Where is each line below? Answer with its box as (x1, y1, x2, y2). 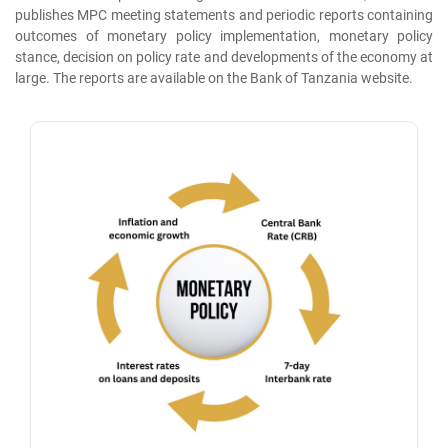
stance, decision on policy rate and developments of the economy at (15, 49, 433, 67)
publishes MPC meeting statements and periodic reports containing (15, 7, 433, 25)
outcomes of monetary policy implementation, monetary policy (15, 28, 433, 46)
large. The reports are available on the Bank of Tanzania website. (15, 70, 413, 88)
